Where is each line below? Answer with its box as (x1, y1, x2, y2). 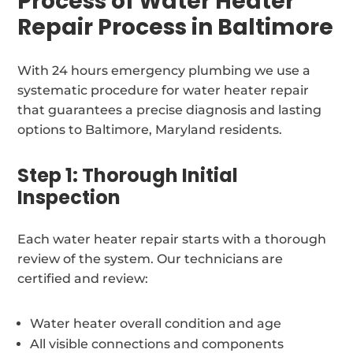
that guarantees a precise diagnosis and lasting (17, 102, 322, 117)
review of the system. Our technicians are (17, 251, 284, 266)
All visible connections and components (30, 336, 284, 351)
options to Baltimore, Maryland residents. (17, 121, 283, 137)
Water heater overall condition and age (30, 315, 282, 331)
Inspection (17, 184, 121, 210)
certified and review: (17, 270, 149, 286)
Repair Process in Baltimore (17, 11, 334, 43)
